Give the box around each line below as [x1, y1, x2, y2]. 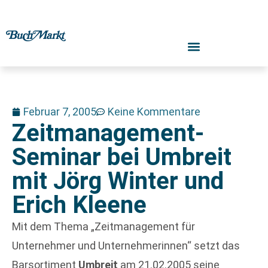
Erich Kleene [12, 191, 147, 219]
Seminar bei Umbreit [12, 143, 232, 171]
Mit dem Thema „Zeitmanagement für [12, 220, 195, 233]
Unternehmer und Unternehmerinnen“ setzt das [12, 239, 240, 252]
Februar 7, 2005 [23, 105, 96, 118]
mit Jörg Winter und [12, 167, 224, 195]
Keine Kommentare [108, 105, 200, 118]
